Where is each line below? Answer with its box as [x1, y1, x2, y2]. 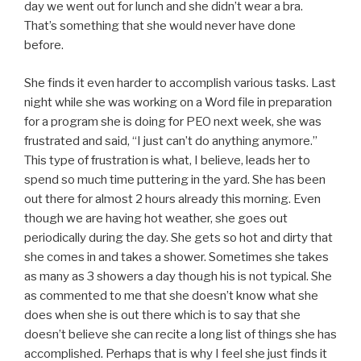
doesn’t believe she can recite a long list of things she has [24, 326, 337, 342]
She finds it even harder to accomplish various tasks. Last [24, 75, 336, 90]
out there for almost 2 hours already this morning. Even [24, 191, 321, 206]
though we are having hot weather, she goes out [24, 210, 288, 226]
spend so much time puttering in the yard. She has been [24, 172, 326, 187]
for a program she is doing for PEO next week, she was [24, 114, 322, 129]
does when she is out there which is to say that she [24, 307, 301, 322]
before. [24, 38, 64, 53]
